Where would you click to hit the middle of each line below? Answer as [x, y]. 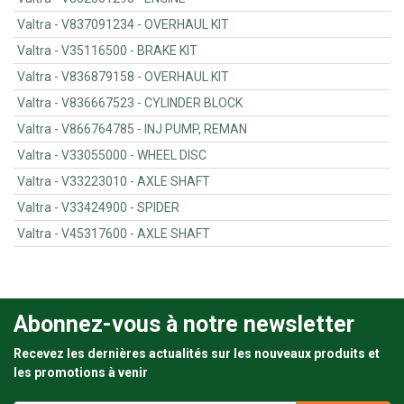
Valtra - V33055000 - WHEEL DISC [172, 156]
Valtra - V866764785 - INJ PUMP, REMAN [196, 129]
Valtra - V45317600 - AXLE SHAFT [174, 234]
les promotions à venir [81, 373]
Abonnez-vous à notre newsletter [184, 325]
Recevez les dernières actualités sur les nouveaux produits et [197, 354]
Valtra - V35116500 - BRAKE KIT [168, 51]
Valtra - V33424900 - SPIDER [159, 208]
